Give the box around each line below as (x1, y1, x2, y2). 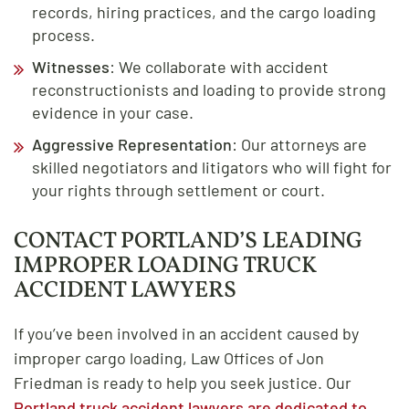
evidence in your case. (32, 101, 194, 122)
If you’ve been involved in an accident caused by (14, 322, 359, 343)
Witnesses (32, 56, 110, 77)
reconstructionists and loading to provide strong (32, 79, 386, 100)
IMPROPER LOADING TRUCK (14, 249, 317, 282)
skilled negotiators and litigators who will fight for (32, 156, 392, 177)
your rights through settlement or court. (32, 179, 325, 200)
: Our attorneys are (232, 133, 367, 154)
